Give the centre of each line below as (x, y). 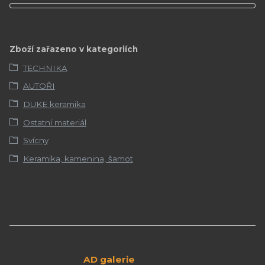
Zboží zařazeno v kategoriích (74, 49)
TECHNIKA (45, 68)
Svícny (35, 140)
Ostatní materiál (54, 122)
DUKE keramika (54, 104)
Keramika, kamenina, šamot (78, 159)
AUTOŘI (39, 86)
